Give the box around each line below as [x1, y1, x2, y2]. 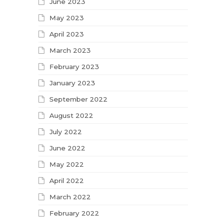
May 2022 [49, 160, 84, 169]
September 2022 [49, 95, 108, 104]
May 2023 [49, 14, 84, 22]
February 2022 [49, 209, 100, 218]
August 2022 [49, 111, 94, 120]
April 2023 [49, 30, 84, 38]
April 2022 [49, 177, 84, 185]
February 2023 [49, 63, 100, 71]
